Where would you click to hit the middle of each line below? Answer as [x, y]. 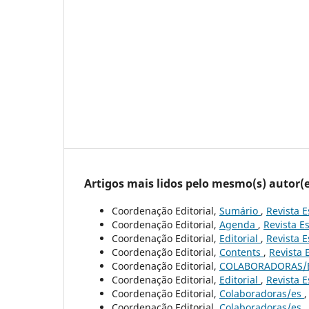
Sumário [240, 211]
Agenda [239, 225]
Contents [241, 252]
